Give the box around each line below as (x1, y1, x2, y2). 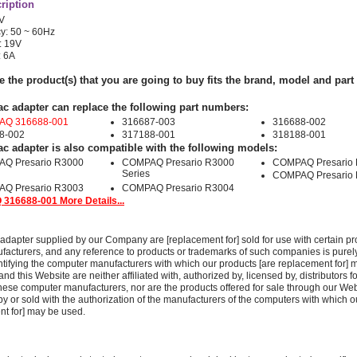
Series (122, 168, 150, 179)
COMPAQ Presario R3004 (122, 182, 234, 194)
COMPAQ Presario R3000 (122, 157, 234, 168)
